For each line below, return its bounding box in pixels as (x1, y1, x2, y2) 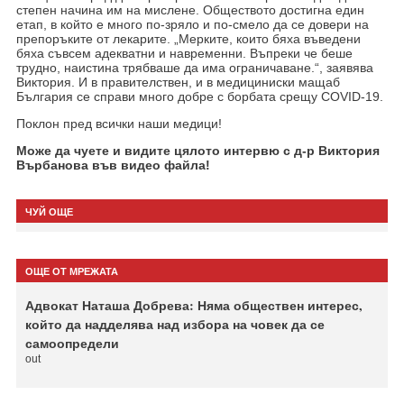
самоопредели (24, 333, 119, 353)
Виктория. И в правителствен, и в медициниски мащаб (15, 74, 340, 89)
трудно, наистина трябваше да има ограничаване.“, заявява (15, 60, 373, 75)
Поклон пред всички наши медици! (15, 115, 222, 131)
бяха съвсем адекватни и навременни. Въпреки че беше (15, 45, 353, 60)
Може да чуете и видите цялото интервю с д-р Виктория (15, 142, 380, 158)
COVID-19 (320, 88, 380, 104)
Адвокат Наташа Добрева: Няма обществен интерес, (24, 295, 363, 315)
